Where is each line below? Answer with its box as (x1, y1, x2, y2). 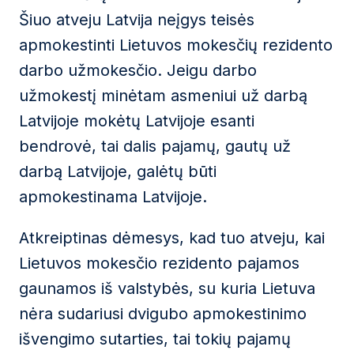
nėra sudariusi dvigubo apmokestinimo (19, 304, 307, 323)
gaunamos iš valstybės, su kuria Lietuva (19, 279, 315, 298)
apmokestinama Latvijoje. (19, 187, 207, 206)
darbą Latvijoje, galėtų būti (19, 162, 217, 181)
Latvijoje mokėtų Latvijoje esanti (19, 111, 254, 130)
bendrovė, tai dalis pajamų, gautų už (19, 137, 291, 156)
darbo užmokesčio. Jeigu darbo (19, 61, 257, 80)
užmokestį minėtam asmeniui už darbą (19, 86, 307, 105)
